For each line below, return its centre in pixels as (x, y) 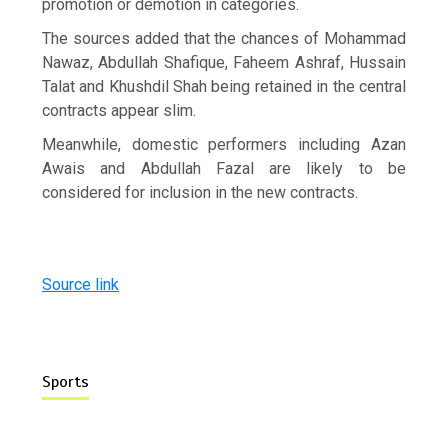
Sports (66, 381)
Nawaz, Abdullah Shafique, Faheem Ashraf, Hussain (224, 62)
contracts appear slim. (119, 110)
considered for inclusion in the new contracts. (200, 192)
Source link (81, 284)
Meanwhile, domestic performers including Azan (224, 144)
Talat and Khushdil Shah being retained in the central (224, 86)
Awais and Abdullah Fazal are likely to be (224, 168)
